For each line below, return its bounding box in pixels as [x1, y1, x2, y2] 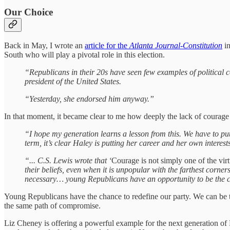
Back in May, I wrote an [4, 41, 85, 50]
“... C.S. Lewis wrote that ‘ [25, 156, 111, 165]
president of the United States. [25, 77, 121, 86]
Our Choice [4, 6, 53, 17]
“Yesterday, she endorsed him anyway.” [25, 94, 154, 104]
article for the [85, 41, 129, 50]
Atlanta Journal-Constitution [129, 41, 222, 50]
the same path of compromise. [4, 201, 101, 210]
